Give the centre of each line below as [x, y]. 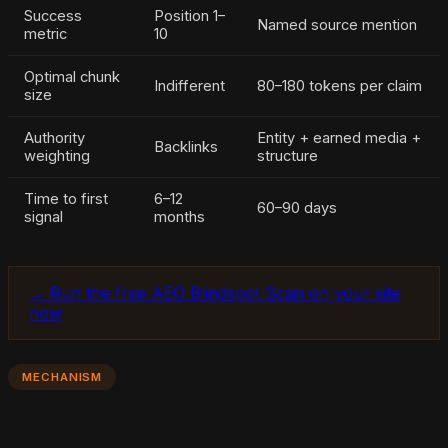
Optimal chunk [72, 76]
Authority [54, 137]
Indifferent [189, 85]
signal [43, 216]
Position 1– [189, 15]
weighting [57, 155]
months [179, 216]
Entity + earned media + [339, 137]
